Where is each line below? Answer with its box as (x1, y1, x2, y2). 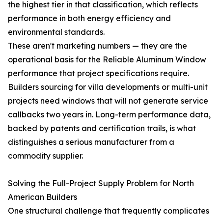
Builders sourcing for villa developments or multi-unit (8, 82, 208, 92)
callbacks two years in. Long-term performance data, (8, 110, 211, 119)
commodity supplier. (8, 151, 83, 161)
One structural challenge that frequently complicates (8, 206, 209, 216)
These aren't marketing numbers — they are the (8, 41, 187, 51)
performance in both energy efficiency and (8, 13, 171, 23)
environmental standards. (8, 27, 105, 37)
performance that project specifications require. (8, 68, 189, 78)
